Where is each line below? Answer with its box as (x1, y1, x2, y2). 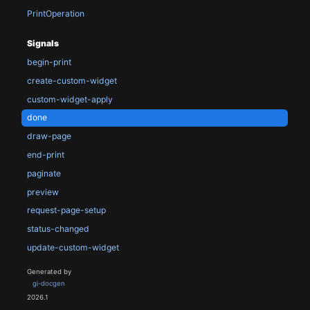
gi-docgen (32, 280, 65, 288)
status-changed (26, 224, 89, 235)
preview (26, 186, 59, 197)
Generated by (26, 268, 71, 276)
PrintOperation (26, 8, 84, 19)
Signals (26, 37, 59, 48)
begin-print (26, 57, 71, 68)
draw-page (26, 131, 71, 142)
